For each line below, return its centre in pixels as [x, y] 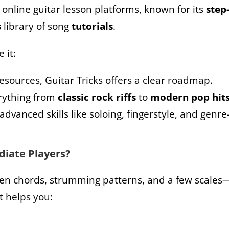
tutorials [92, 26]
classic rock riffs [97, 97]
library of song [36, 26]
